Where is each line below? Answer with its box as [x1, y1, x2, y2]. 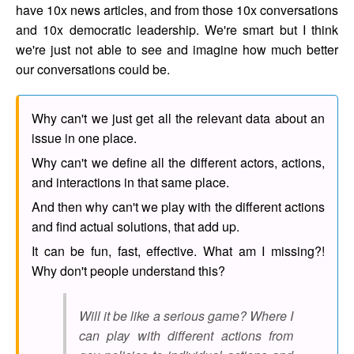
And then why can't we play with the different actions [32, 198, 325, 217]
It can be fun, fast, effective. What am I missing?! [32, 242, 325, 261]
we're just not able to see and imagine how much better [16, 40, 338, 59]
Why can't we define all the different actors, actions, [32, 153, 325, 172]
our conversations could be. [16, 60, 170, 79]
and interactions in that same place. [32, 173, 229, 192]
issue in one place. [32, 129, 137, 148]
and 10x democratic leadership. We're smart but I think [16, 21, 338, 40]
